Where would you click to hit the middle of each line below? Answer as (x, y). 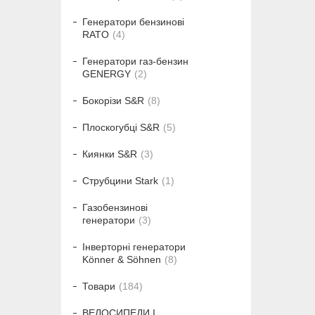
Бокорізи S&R (113, 101)
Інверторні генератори (134, 247)
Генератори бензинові (133, 22)
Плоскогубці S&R (121, 128)
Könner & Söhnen (122, 260)
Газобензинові (115, 208)
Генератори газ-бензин (135, 62)
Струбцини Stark (120, 181)
